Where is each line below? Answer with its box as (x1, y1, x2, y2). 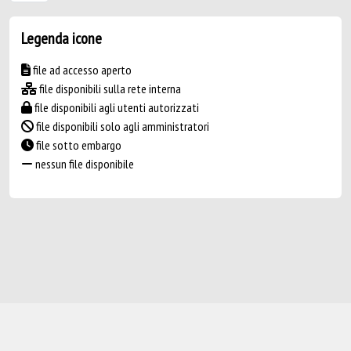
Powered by (6, 319, 60, 335)
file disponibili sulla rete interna (37, 81, 181, 96)
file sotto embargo (34, 137, 121, 153)
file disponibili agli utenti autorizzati (32, 100, 199, 115)
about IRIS (100, 319, 146, 335)
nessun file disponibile (33, 156, 134, 172)
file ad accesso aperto (31, 62, 132, 78)
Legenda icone (21, 28, 102, 49)
